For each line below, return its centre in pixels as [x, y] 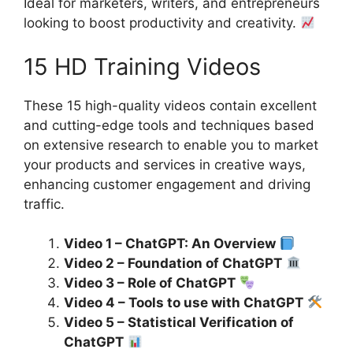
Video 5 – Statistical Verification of [179, 323]
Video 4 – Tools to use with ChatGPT [184, 303]
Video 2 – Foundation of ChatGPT [173, 264]
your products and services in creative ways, [165, 164]
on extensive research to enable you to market [171, 145]
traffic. [44, 204]
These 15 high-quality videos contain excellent [170, 105]
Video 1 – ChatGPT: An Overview [170, 244]
